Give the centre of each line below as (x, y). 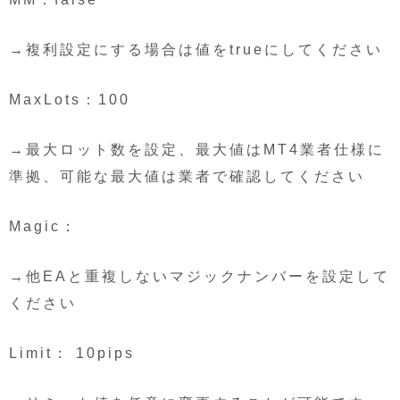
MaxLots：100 (70, 99)
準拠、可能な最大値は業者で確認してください (187, 176)
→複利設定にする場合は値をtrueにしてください (196, 49)
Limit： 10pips (72, 353)
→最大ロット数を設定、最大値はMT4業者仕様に (197, 149)
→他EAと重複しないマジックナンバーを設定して (200, 276)
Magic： (43, 226)
